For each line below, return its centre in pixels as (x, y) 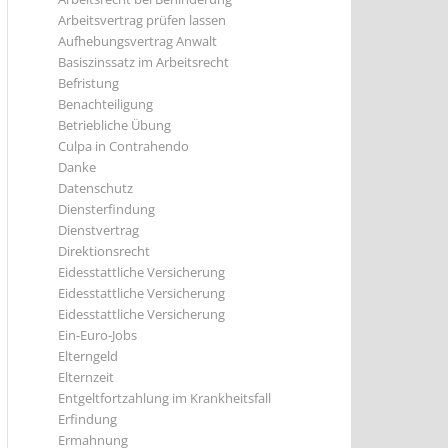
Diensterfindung (106, 209)
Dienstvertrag (98, 230)
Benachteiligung (105, 104)
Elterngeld (88, 356)
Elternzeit (86, 377)
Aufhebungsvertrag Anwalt (137, 41)
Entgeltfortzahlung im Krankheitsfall (164, 398)
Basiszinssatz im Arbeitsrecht (143, 62)
